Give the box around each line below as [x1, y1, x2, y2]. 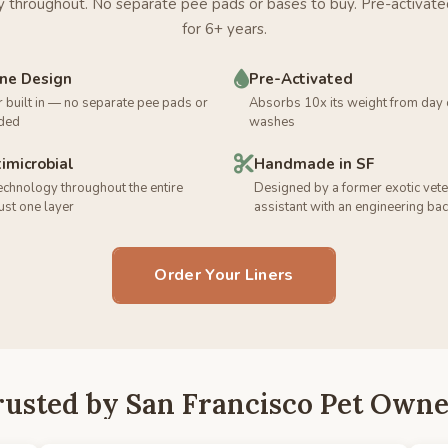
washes [249, 113, 295, 131]
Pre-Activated [249, 69, 353, 89]
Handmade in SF [254, 154, 374, 174]
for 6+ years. [181, 19, 267, 39]
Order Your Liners [154, 264, 294, 286]
